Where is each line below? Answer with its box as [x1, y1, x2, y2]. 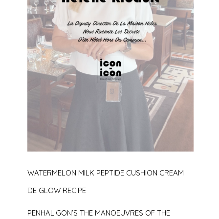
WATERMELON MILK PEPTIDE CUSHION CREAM [27, 168, 184, 178]
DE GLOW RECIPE [27, 186, 87, 196]
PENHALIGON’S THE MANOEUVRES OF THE [27, 208, 171, 218]
